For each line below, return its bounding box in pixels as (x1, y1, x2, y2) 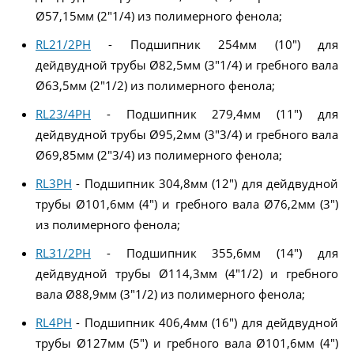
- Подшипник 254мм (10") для (91, 36, 338, 52)
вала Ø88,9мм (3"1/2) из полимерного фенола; (36, 285, 305, 302)
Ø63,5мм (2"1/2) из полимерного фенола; (36, 77, 275, 93)
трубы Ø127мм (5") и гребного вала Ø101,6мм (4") (36, 334, 338, 351)
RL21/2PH (36, 36, 91, 52)
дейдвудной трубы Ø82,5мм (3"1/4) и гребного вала (36, 56, 338, 73)
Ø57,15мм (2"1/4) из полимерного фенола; (36, 7, 282, 24)
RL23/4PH (36, 105, 91, 122)
